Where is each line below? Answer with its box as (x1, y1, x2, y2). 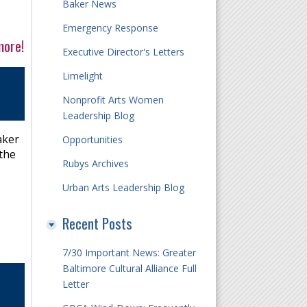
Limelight (62, 69, 103, 82)
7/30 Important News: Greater (62, 246, 196, 259)
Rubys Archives (62, 157, 129, 170)
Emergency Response (62, 21, 158, 34)
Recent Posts (62, 212, 132, 234)
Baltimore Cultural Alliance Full (62, 262, 197, 275)
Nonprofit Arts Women (62, 93, 164, 106)
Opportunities (62, 133, 123, 146)
